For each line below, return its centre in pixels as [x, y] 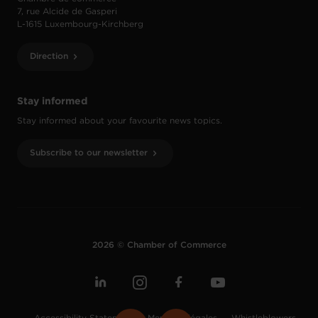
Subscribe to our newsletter [89, 153]
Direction [49, 57]
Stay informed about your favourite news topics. [120, 121]
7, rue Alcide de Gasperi [67, 12]
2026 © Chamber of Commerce [159, 246]
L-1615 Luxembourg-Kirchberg [80, 25]
